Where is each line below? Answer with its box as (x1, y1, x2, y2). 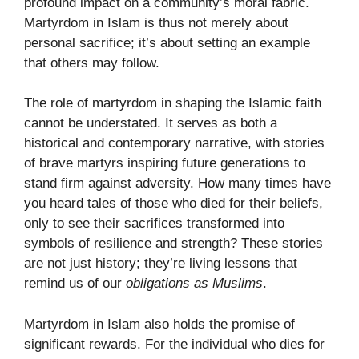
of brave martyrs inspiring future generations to (24, 155, 305, 171)
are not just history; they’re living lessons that (24, 256, 297, 272)
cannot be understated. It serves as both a (24, 115, 277, 131)
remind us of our (24, 276, 126, 292)
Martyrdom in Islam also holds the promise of (24, 316, 295, 332)
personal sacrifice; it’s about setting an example (24, 34, 310, 50)
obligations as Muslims (126, 276, 263, 292)
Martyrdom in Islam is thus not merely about (24, 14, 288, 30)
